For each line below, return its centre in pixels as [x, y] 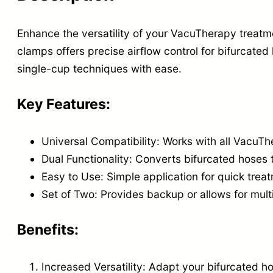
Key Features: [64, 104]
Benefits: [48, 229]
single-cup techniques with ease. [99, 69]
